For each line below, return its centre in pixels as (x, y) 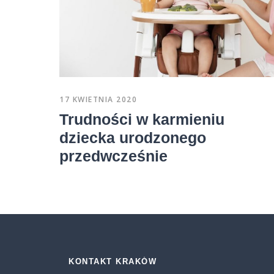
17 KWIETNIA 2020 (98, 99)
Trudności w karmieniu (142, 119)
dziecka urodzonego (133, 137)
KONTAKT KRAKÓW (113, 261)
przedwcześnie (113, 156)
